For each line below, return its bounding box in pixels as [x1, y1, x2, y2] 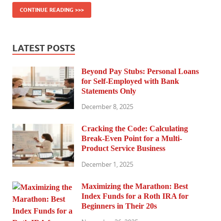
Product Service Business [81, 144, 165, 153]
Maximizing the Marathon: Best [81, 182, 188, 191]
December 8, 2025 [81, 102, 133, 111]
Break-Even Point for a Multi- [81, 134, 182, 143]
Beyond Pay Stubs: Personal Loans [81, 67, 199, 75]
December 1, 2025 [81, 160, 133, 169]
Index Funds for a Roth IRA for [81, 192, 188, 201]
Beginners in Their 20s [81, 202, 157, 211]
